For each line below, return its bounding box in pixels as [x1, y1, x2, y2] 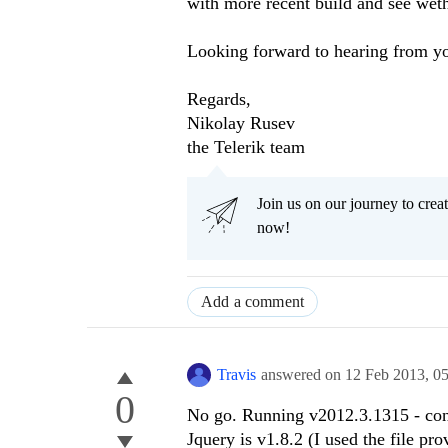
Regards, [187, 89, 251, 110]
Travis [217, 366, 256, 384]
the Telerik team [187, 137, 305, 158]
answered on [261, 366, 345, 384]
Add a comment [201, 293, 305, 311]
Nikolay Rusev [187, 113, 295, 134]
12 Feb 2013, [345, 366, 433, 384]
